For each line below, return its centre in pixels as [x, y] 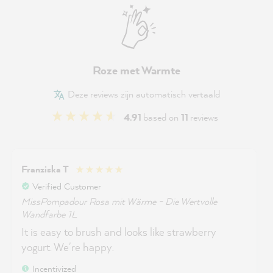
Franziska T [45, 169]
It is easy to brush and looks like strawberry [119, 232]
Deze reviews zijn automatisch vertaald [143, 94]
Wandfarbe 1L [49, 214]
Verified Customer [67, 186]
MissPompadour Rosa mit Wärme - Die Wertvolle [119, 201]
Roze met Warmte [136, 70]
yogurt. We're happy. [68, 247]
